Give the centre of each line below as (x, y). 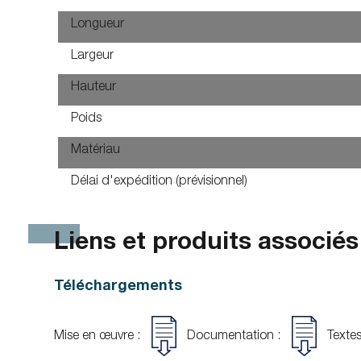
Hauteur (94, 88)
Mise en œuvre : (99, 337)
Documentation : (234, 337)
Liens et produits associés (207, 244)
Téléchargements (118, 287)
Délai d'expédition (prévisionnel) (160, 182)
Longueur (98, 25)
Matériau (96, 151)
